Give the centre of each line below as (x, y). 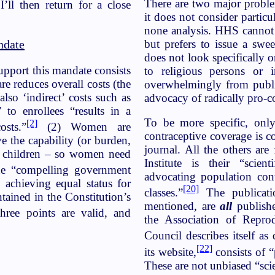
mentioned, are (182, 206)
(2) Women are (84, 127)
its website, (170, 252)
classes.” (164, 193)
